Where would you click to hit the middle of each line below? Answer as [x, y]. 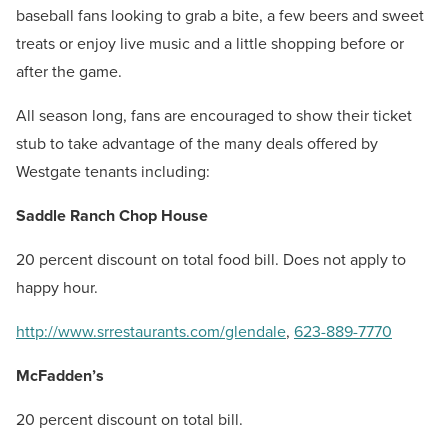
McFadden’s [60, 375]
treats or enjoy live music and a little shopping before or [210, 43]
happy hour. [57, 287]
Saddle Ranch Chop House [112, 215]
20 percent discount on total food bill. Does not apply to [211, 259]
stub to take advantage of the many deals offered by [197, 143]
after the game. [69, 71]
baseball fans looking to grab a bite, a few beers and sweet [220, 15]
